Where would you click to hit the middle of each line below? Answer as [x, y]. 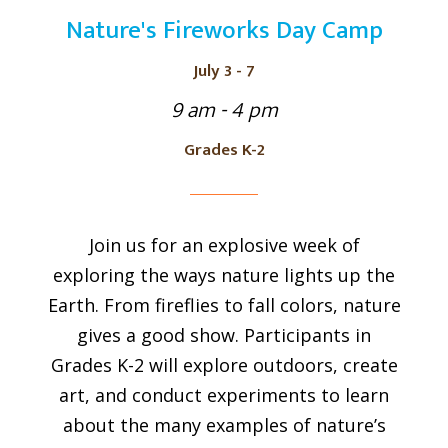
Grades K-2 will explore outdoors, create [224, 365]
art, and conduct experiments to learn [224, 395]
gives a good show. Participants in [224, 335]
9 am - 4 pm [224, 110]
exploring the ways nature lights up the [224, 275]
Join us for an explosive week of [224, 245]
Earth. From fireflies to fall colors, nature [224, 305]
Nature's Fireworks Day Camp [224, 30]
